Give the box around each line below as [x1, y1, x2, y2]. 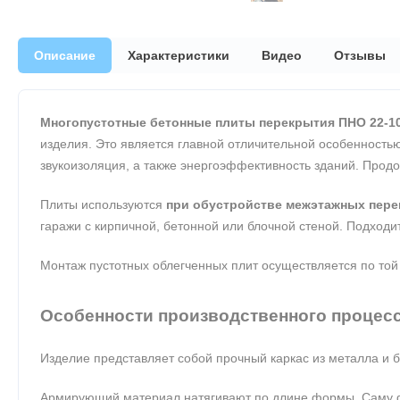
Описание [34, 47, 96, 62]
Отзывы [334, 47, 386, 62]
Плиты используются [40, 196, 166, 212]
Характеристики [128, 47, 229, 62]
